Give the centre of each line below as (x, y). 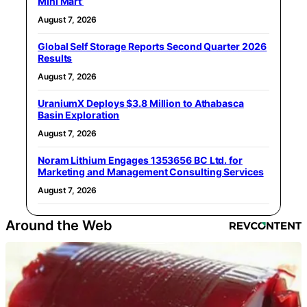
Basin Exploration (79, 114)
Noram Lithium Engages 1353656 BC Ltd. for (140, 160)
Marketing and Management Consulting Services (151, 171)
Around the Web (59, 225)
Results (55, 58)
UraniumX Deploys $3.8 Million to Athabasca (141, 103)
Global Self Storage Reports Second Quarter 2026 (152, 46)
